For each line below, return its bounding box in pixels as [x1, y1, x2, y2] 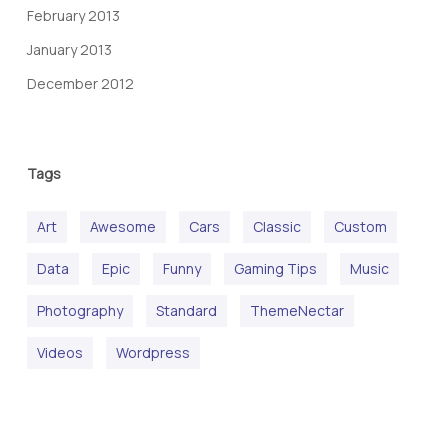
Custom [333, 217, 387, 237]
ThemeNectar [249, 301, 344, 321]
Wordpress [115, 343, 190, 363]
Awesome [89, 217, 156, 237]
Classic [252, 217, 301, 237]
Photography [36, 301, 123, 321]
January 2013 [26, 40, 112, 60]
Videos [36, 343, 83, 363]
